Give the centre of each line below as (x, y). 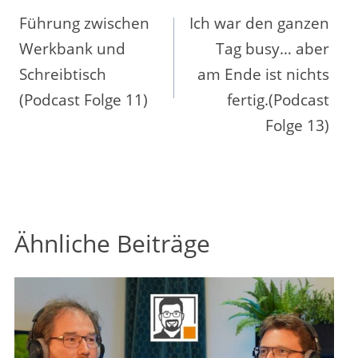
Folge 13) (297, 126)
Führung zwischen (84, 24)
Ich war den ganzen (259, 24)
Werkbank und (72, 49)
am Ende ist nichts (263, 75)
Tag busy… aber (272, 49)
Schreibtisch (63, 75)
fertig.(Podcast (278, 100)
